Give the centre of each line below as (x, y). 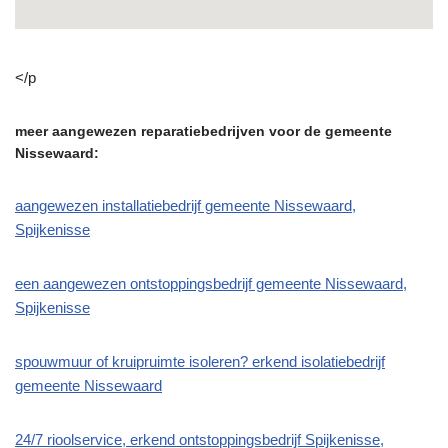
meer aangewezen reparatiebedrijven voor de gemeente (203, 131)
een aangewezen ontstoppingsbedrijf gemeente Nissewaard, (211, 284)
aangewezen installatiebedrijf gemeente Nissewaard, (185, 206)
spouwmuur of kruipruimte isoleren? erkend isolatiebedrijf (200, 362)
